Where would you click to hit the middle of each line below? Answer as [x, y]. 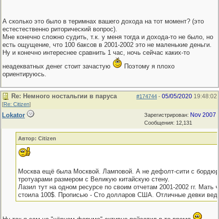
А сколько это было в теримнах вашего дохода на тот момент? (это [103, 21]
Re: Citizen [16, 104]
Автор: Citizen [37, 138]
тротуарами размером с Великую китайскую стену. [94, 179]
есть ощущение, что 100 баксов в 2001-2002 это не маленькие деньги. [107, 45]
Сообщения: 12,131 [168, 123]
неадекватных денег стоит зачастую [57, 66]
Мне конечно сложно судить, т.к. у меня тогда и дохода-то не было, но [108, 37]
